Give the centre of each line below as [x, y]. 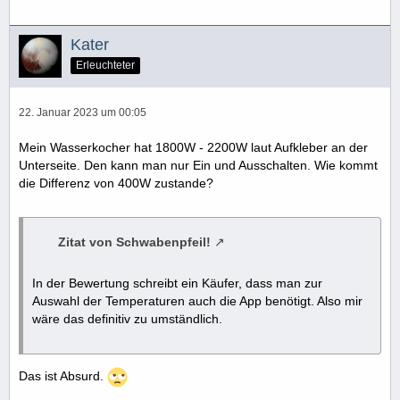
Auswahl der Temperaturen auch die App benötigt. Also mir [197, 300]
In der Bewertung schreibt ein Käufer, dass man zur [177, 283]
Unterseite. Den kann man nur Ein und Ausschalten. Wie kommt [198, 165]
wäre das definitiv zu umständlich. [127, 318]
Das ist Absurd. [63, 375]
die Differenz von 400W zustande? [116, 183]
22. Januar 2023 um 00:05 [83, 112]
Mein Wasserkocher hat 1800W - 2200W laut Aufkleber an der [193, 147]
